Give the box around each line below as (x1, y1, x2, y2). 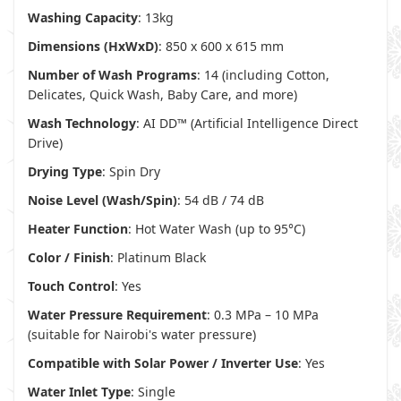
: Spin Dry (102, 163, 160, 180)
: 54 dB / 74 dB (177, 192, 264, 209)
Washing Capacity (28, 9, 138, 26)
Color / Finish (28, 249, 110, 266)
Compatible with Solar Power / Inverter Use (28, 354, 298, 371)
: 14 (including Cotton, (197, 66, 329, 83)
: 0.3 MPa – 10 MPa (207, 306, 319, 323)
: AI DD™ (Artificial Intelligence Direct (136, 115, 358, 132)
